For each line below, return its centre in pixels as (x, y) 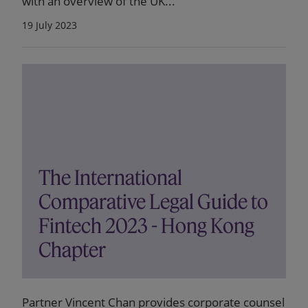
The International (110, 178)
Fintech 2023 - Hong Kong (146, 226)
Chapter (72, 250)
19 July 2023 (49, 25)
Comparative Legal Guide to (153, 202)
